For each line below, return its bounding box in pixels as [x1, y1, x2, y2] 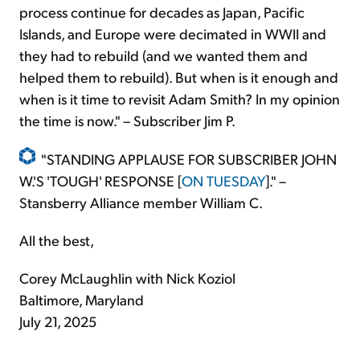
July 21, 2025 [19, 312, 96, 331]
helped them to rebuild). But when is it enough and [19, 67, 338, 87]
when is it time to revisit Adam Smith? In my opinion [19, 89, 340, 108]
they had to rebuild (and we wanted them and [19, 46, 308, 65]
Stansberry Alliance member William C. [19, 193, 263, 212]
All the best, [19, 231, 94, 250]
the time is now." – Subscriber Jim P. [19, 111, 235, 130]
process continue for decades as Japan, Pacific [19, 2, 305, 22]
